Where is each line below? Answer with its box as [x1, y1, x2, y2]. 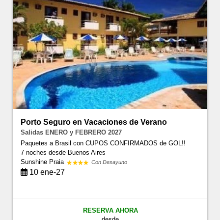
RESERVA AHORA [82, 206, 138, 214]
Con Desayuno [91, 159, 128, 165]
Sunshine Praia [21, 158, 66, 165]
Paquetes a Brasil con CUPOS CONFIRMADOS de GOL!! [21, 139, 186, 147]
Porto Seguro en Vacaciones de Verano [21, 117, 167, 126]
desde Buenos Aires [49, 148, 106, 156]
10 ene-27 [27, 167, 65, 176]
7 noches [21, 148, 49, 156]
